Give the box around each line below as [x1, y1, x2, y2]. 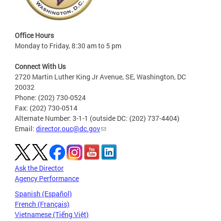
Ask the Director [15, 163, 64, 173]
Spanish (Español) [15, 188, 72, 198]
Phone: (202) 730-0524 [15, 92, 86, 102]
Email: [15, 123, 36, 133]
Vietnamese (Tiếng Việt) [15, 209, 89, 219]
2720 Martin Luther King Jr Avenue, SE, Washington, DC [15, 72, 186, 81]
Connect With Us [15, 61, 66, 71]
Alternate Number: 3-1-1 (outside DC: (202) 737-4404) [15, 113, 180, 123]
